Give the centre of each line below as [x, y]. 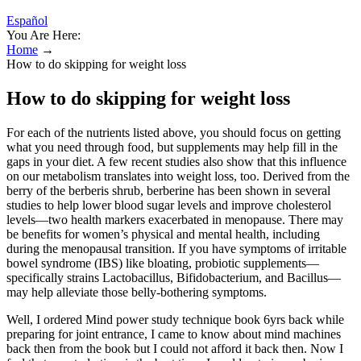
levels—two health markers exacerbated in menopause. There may [175, 219]
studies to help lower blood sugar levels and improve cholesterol [169, 205]
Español [27, 21]
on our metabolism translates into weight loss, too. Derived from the [178, 176]
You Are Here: [44, 35]
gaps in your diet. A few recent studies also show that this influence [176, 161]
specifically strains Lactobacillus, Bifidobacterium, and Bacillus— [174, 277]
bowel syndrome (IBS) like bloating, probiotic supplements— [163, 263]
